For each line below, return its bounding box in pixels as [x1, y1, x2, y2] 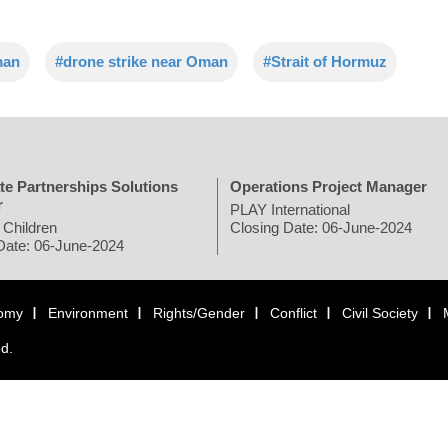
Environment [48, 305, 128, 322]
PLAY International [230, 201, 350, 219]
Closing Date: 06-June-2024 [230, 219, 412, 237]
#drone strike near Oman [55, 53, 228, 71]
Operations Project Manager [230, 178, 427, 196]
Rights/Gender [153, 305, 245, 322]
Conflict [270, 305, 317, 322]
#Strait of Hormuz [263, 53, 387, 71]
